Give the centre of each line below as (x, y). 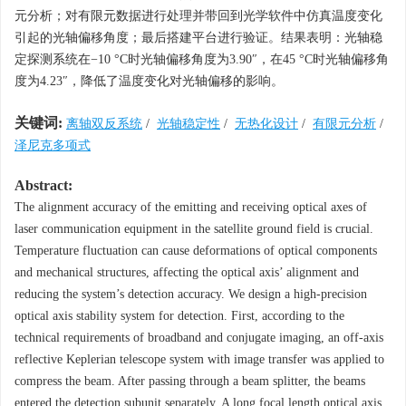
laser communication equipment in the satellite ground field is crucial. (194, 229)
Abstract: (43, 185)
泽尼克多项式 (53, 145)
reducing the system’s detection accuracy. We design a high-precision (191, 294)
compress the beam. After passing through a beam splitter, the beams (190, 381)
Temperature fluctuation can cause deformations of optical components (196, 251)
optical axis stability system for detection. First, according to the (179, 316)
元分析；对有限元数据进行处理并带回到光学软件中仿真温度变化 (198, 16)
